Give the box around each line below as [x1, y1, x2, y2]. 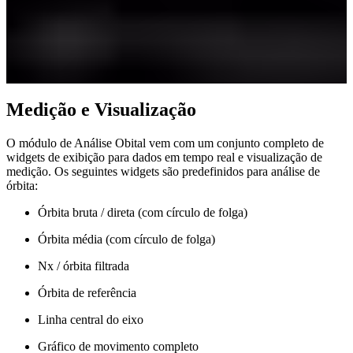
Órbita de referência [38, 285, 136, 299]
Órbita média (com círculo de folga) [38, 232, 215, 246]
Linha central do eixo [38, 312, 143, 326]
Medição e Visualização [6, 98, 196, 120]
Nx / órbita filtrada [38, 258, 129, 273]
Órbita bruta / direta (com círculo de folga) [38, 205, 247, 219]
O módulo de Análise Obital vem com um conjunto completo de [6, 136, 324, 150]
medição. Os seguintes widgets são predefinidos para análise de [6, 164, 320, 178]
